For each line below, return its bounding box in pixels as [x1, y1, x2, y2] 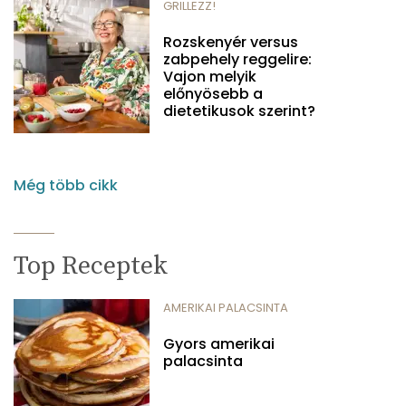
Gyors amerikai [163, 333, 275, 354]
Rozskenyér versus [163, 31, 298, 53]
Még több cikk [14, 174, 118, 196]
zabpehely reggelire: [163, 48, 312, 70]
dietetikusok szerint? [163, 100, 315, 121]
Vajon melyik [163, 65, 256, 87]
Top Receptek [14, 249, 168, 282]
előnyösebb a [163, 82, 263, 104]
